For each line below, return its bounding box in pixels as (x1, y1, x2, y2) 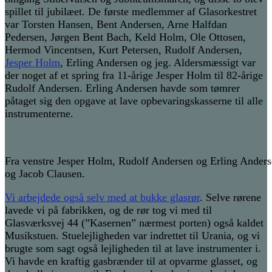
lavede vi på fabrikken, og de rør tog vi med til (5, 204, 212, 217)
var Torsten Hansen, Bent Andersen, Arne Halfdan (5, 18, 227, 31)
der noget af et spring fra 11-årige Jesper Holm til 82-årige (5, 69, 263, 82)
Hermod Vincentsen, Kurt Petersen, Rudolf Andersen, (5, 44, 242, 56)
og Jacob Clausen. (5, 168, 85, 180)
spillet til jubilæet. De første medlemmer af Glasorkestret (5, 5, 257, 18)
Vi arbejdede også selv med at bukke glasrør (5, 191, 200, 204)
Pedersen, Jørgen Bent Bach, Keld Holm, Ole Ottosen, (5, 31, 246, 44)
